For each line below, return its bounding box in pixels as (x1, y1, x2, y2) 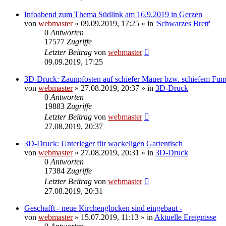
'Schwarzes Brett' (155, 19, 210, 28)
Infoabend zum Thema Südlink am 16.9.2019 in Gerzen (24, 10, 202, 19)
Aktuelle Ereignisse (154, 212, 216, 221)
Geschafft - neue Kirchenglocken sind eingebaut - (24, 203, 182, 212)
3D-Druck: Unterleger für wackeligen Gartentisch (24, 139, 183, 148)
